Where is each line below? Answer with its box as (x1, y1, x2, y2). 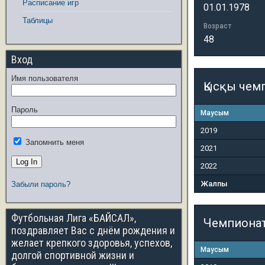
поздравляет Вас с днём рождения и (11, 224, 175, 237)
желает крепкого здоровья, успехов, (11, 237, 172, 249)
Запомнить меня (23, 138, 84, 147)
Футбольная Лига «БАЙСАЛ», (11, 212, 136, 224)
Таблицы (22, 16, 53, 25)
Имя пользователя (11, 74, 78, 83)
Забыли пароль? (11, 180, 70, 189)
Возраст (203, 22, 231, 30)
